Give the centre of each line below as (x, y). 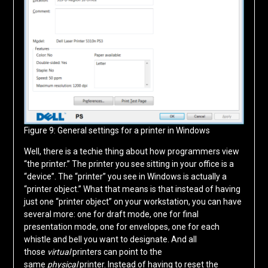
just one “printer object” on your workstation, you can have (133, 202)
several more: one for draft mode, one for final (111, 214)
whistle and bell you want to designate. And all (110, 240)
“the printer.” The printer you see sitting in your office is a (129, 164)
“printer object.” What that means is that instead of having (132, 189)
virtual (59, 252)
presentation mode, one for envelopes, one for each (121, 227)
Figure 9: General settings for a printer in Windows (117, 131)
